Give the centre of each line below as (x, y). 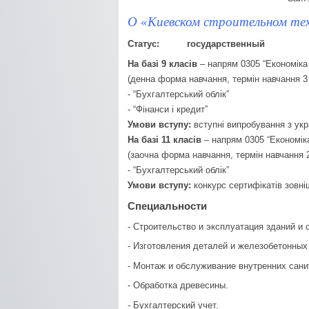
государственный (226, 44)
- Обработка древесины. (178, 285)
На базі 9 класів (162, 63)
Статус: (157, 44)
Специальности (167, 206)
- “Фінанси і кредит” (169, 109)
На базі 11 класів (165, 139)
